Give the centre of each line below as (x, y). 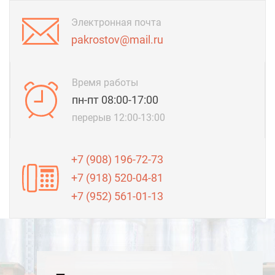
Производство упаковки (134, 230)
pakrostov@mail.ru (117, 39)
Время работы (105, 83)
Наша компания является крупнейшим (145, 261)
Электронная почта (116, 22)
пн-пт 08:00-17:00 (115, 100)
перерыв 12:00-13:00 (118, 118)
